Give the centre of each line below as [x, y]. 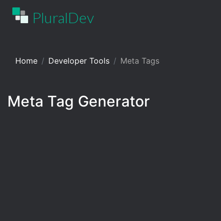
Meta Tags [140, 61]
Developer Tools [79, 61]
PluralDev [63, 17]
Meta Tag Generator [79, 101]
